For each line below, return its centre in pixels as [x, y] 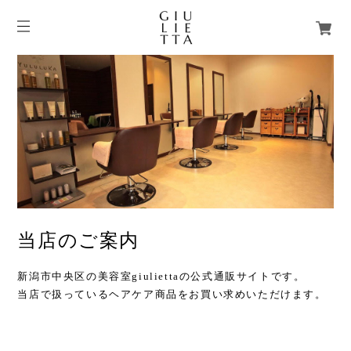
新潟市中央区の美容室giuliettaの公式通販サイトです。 [161, 277]
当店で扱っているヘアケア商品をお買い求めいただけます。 [172, 295]
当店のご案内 [78, 241]
